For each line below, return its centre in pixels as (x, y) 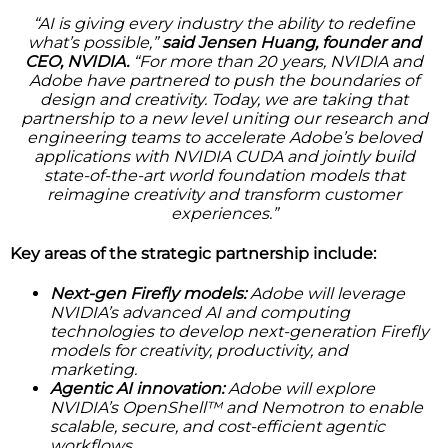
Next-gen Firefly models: (148, 294)
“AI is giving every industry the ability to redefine (224, 23)
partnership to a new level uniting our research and (224, 118)
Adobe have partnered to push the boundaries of (224, 80)
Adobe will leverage (325, 294)
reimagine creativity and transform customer (224, 194)
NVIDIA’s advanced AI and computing (200, 313)
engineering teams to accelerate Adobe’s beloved (224, 137)
